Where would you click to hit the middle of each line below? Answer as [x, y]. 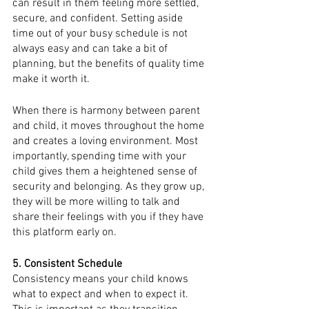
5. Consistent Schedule [67, 264]
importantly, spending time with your [101, 157]
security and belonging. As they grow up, [110, 187]
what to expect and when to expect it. [102, 295]
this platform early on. [66, 232]
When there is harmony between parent [108, 111]
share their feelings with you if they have [109, 217]
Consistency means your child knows [102, 279]
